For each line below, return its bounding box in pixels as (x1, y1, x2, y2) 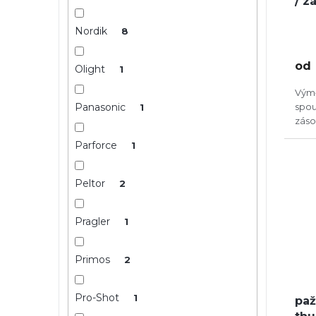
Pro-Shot (74, 291, 122, 304)
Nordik (74, 24, 110, 37)
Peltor (74, 176, 108, 190)
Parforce (74, 138, 120, 152)
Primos (74, 253, 113, 266)
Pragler (74, 214, 113, 228)
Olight (74, 62, 108, 75)
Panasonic (74, 100, 128, 114)
